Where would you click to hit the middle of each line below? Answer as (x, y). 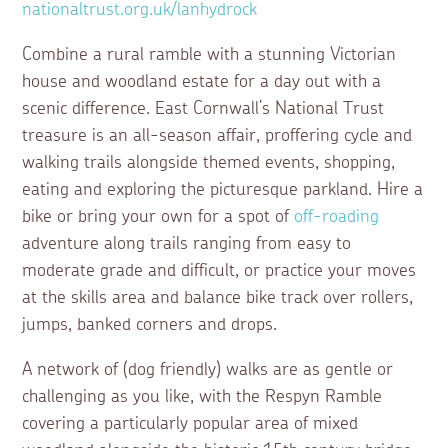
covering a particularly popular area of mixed (190, 424)
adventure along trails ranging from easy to (187, 244)
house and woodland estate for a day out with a (202, 82)
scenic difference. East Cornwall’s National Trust (203, 109)
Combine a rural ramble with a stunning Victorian (209, 55)
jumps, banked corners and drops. (152, 325)
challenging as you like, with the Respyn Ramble (202, 397)
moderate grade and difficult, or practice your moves (219, 271)
